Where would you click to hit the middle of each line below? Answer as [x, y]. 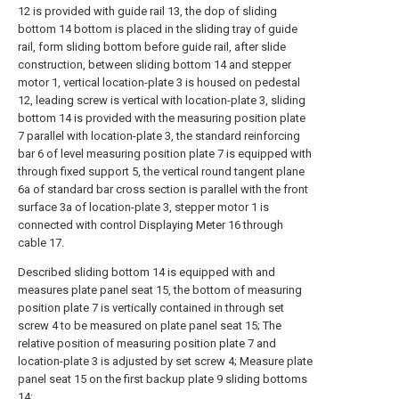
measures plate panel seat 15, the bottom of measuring [160, 290]
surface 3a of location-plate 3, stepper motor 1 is [143, 207]
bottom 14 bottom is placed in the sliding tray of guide [158, 29]
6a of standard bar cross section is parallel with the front [163, 189]
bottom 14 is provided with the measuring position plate [162, 118]
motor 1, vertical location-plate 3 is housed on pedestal [159, 82]
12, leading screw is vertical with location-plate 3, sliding [162, 100]
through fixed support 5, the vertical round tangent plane [161, 171]
